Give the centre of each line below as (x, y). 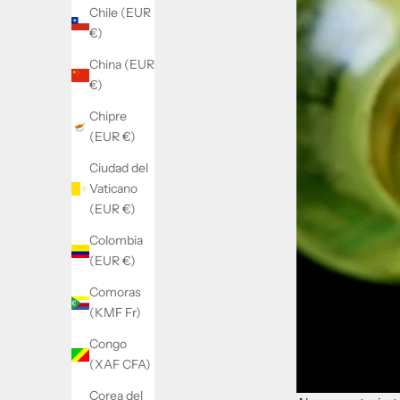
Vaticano (113, 189)
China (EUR (122, 65)
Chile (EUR (120, 13)
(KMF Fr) (115, 313)
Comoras (115, 292)
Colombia (116, 241)
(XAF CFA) (120, 365)
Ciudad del (119, 168)
